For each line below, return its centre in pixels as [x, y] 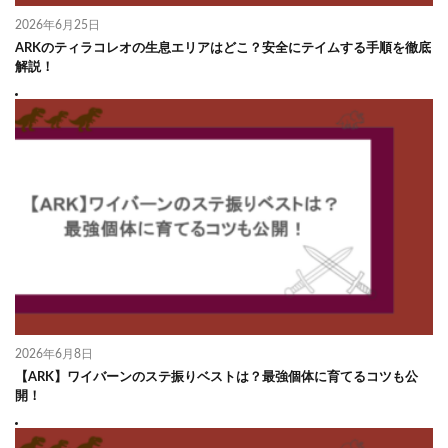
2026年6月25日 [57, 25]
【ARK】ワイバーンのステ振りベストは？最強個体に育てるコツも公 [216, 377]
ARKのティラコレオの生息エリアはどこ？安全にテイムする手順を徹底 [223, 49]
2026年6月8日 [54, 353]
